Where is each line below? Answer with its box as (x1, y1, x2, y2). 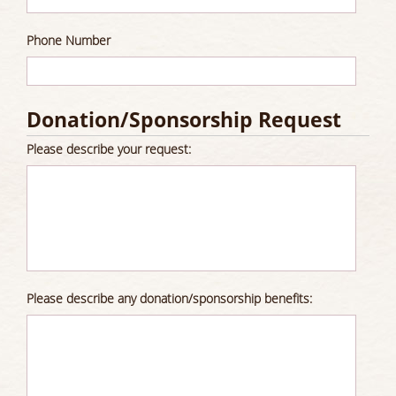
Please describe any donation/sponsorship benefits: (27, 290, 312, 307)
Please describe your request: (27, 141, 191, 157)
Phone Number (27, 32, 110, 49)
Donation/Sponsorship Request (27, 106, 341, 133)
